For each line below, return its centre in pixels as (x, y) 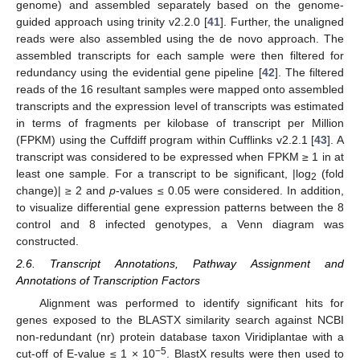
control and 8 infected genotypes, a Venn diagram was (180, 225)
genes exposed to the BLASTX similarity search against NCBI (180, 320)
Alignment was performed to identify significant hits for (191, 303)
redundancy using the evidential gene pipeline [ (139, 73)
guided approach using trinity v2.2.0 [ (112, 22)
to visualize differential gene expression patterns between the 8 (180, 208)
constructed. (47, 241)
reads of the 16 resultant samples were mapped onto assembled (180, 90)
